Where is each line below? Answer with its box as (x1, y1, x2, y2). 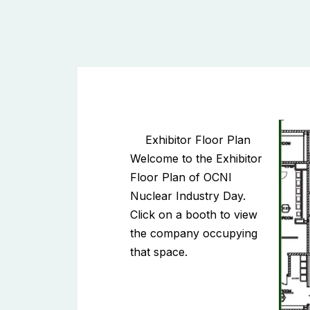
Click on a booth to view (130, 207, 257, 221)
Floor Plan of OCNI (130, 170, 232, 184)
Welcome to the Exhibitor (130, 151, 262, 165)
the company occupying (130, 226, 257, 240)
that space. (130, 244, 188, 259)
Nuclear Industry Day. (130, 188, 246, 203)
